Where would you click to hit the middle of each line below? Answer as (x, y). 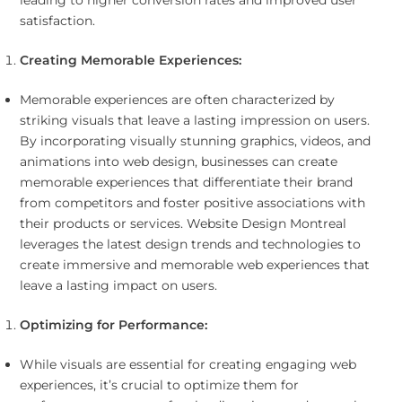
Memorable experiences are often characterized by (177, 100)
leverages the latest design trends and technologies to (190, 245)
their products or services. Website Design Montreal (183, 224)
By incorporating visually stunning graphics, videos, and (195, 141)
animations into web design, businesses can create (178, 162)
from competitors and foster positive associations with (192, 203)
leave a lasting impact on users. (118, 286)
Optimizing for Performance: (113, 325)
